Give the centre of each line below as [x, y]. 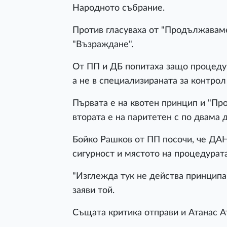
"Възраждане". [103, 45]
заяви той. [93, 191]
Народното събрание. [119, 8]
